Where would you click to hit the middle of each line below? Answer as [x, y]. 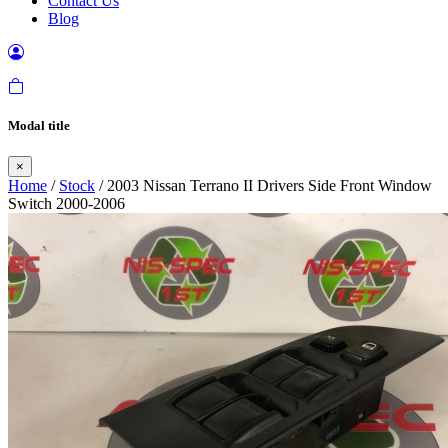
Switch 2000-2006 [66, 204]
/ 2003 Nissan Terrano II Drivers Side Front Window [263, 186]
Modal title [39, 126]
